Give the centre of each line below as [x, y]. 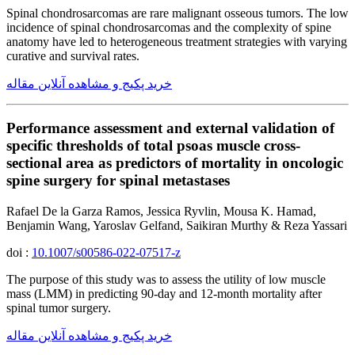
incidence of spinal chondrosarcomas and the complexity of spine [169, 27]
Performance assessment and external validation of [170, 128]
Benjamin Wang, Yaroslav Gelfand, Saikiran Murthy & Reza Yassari [177, 225]
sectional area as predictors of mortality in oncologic [175, 163]
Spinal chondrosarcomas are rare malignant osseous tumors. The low [177, 13]
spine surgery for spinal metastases [118, 181]
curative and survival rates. [73, 55]
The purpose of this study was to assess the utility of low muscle [166, 279]
